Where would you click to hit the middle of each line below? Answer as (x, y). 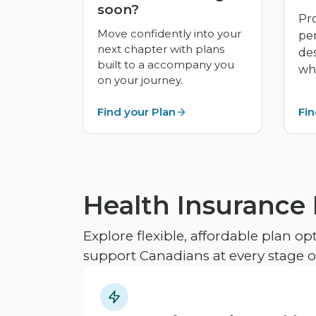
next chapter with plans (161, 49)
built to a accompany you (166, 65)
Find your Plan (136, 112)
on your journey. (140, 80)
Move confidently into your (169, 34)
